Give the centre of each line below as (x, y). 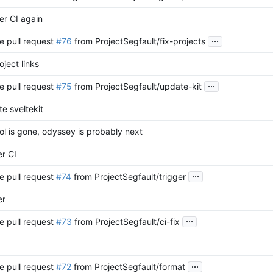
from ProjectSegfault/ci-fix (126, 222)
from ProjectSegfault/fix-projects (139, 41)
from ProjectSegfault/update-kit (137, 87)
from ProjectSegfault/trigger (129, 177)
